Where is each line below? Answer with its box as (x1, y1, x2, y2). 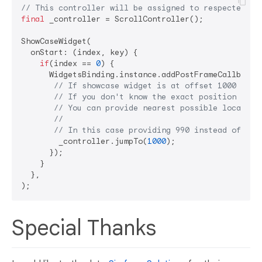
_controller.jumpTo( (21, 136, 147, 147)
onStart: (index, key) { (21, 47, 138, 58)
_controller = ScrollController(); (44, 14, 204, 25)
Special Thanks (12, 215, 161, 242)
